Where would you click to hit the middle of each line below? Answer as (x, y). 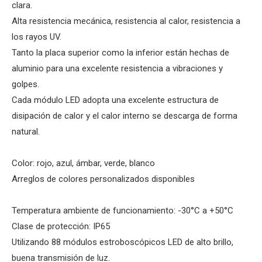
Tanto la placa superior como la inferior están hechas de (120, 53)
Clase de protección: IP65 (61, 226)
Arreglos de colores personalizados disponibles (103, 179)
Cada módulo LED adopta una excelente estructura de (115, 100)
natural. (26, 132)
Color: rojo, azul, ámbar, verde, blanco (83, 163)
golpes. (25, 84)
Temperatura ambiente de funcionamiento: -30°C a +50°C (123, 211)
